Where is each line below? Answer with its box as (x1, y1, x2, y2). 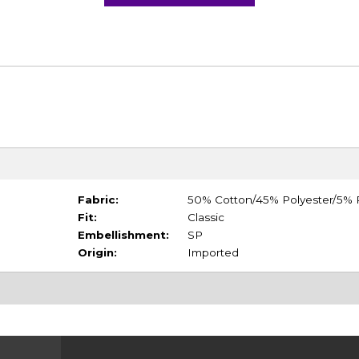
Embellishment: (77, 228, 169, 241)
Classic (187, 210, 224, 224)
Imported (187, 245, 239, 259)
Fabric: (77, 192, 119, 206)
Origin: (77, 245, 117, 259)
